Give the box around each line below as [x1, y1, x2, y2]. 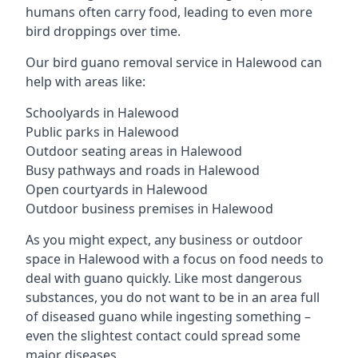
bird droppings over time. [26, 22, 181, 40]
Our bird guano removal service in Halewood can [26, 54, 322, 71]
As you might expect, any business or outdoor [26, 231, 303, 249]
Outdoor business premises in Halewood [26, 200, 273, 217]
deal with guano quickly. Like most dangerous [26, 269, 302, 287]
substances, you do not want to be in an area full [26, 288, 320, 306]
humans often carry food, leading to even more [26, 3, 312, 21]
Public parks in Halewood [26, 123, 179, 141]
